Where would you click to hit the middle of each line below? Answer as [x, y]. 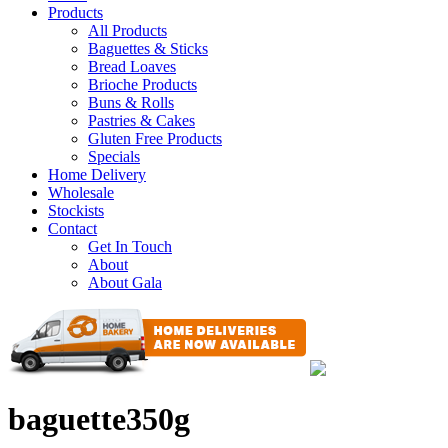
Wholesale [81, 192]
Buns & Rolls [131, 102]
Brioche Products [142, 84]
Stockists [76, 210]
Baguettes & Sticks [148, 48]
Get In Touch [130, 246]
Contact [72, 228]
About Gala [125, 282]
